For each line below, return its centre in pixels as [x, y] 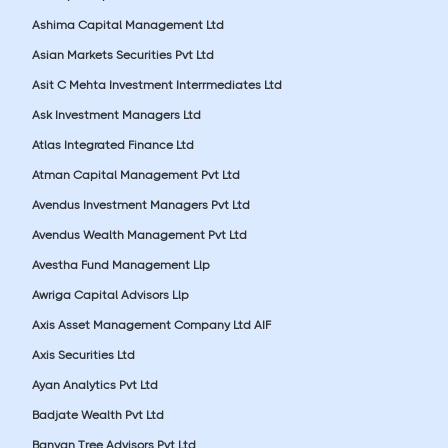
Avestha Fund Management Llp [121, 264]
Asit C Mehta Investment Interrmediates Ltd [157, 84]
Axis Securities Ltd [83, 354]
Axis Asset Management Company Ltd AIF [151, 324]
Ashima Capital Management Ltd [128, 24]
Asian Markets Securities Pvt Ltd [123, 54]
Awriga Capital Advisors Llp [110, 294]
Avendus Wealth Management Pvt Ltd [139, 234]
